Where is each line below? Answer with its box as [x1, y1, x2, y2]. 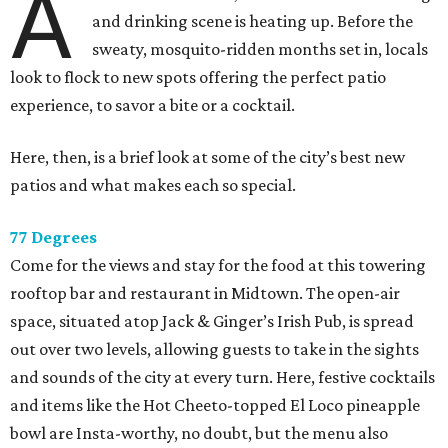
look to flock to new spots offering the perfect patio [10, 67, 386, 88]
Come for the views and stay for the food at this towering [10, 255, 426, 276]
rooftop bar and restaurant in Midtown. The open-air [10, 283, 400, 304]
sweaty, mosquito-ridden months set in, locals [92, 39, 429, 60]
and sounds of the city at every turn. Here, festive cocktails [10, 367, 435, 388]
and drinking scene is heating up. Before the [92, 11, 414, 32]
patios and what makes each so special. [10, 175, 296, 196]
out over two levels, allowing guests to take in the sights [10, 339, 419, 360]
